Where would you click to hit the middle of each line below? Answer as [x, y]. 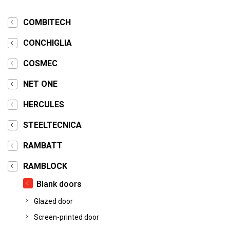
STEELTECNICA [52, 125]
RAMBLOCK [45, 166]
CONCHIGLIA [47, 43]
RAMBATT [43, 146]
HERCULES [44, 104]
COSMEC [40, 63]
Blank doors [59, 184]
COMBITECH [47, 22]
